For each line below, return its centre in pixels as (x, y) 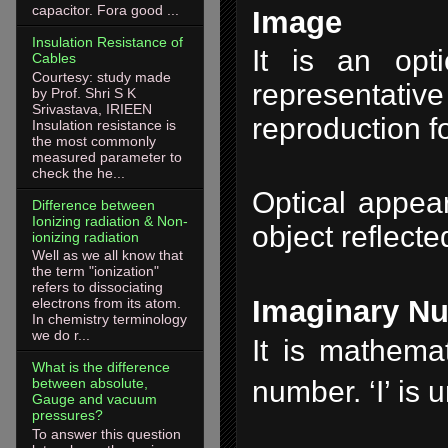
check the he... (78, 172)
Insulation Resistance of (107, 41)
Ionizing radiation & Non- (110, 220)
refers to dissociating (97, 287)
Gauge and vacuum (94, 399)
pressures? (67, 415)
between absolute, (90, 383)
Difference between (93, 204)
